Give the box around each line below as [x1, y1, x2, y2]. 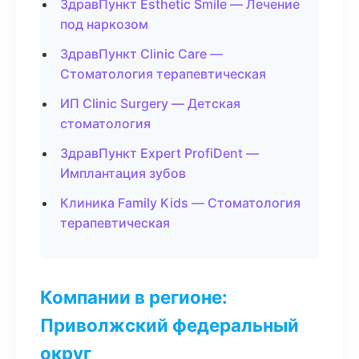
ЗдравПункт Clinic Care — [60, 46, 223, 62]
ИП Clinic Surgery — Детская [60, 95, 240, 111]
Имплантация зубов [60, 165, 186, 181]
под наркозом [60, 16, 148, 32]
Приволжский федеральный [40, 314, 299, 336]
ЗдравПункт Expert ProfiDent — [60, 145, 259, 161]
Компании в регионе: [40, 286, 228, 308]
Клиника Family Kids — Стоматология [60, 195, 301, 211]
